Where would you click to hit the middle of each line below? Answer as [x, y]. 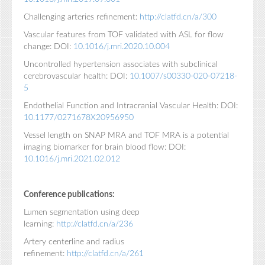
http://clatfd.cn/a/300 [178, 17]
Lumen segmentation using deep [82, 212]
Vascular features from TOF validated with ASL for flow [124, 35]
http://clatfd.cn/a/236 [95, 224]
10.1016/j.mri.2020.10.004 [122, 46]
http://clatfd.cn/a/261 [105, 253]
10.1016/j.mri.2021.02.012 [72, 159]
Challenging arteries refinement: [82, 17]
